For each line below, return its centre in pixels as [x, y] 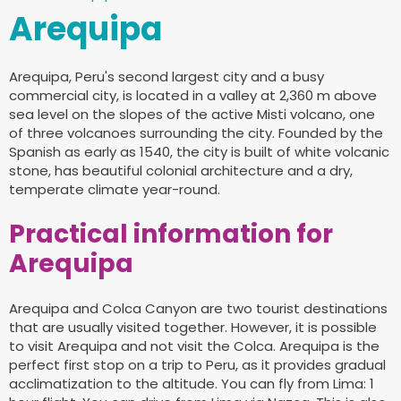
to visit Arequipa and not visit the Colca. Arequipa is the [194, 346]
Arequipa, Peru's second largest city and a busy [166, 76]
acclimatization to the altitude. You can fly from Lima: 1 [192, 384]
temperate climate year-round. [115, 189]
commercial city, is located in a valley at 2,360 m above [193, 95]
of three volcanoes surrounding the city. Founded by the [196, 132]
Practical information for [171, 234]
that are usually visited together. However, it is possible [193, 328]
